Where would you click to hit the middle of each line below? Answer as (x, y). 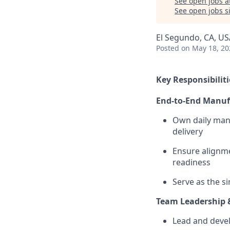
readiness (191, 162)
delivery (188, 131)
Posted (168, 48)
